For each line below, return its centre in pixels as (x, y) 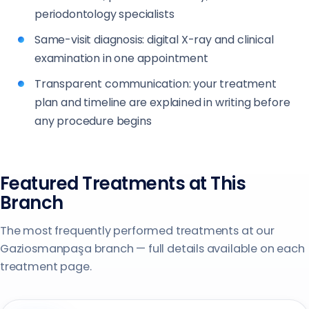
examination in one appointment (121, 58)
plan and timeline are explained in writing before (162, 102)
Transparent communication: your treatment (156, 83)
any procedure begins (93, 121)
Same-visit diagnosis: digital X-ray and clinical (154, 39)
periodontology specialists (104, 14)
